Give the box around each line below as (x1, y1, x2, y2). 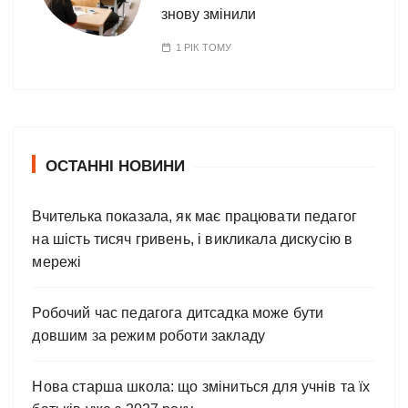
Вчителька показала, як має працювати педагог (32, 208, 358, 224)
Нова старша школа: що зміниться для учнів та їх (32, 378, 371, 394)
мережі (32, 253, 82, 270)
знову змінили (161, 5, 257, 22)
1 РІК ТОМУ (175, 41, 232, 53)
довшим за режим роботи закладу (32, 327, 265, 343)
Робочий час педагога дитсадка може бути (32, 304, 324, 321)
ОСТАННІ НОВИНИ (46, 157, 186, 175)
